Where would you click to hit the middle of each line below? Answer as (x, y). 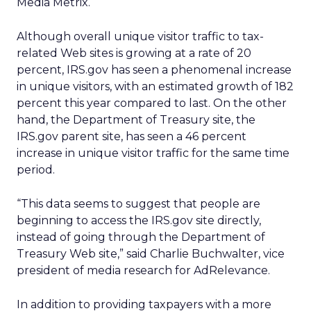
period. (36, 170)
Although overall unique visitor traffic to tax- (140, 36)
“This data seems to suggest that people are (138, 204)
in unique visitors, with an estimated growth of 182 (155, 86)
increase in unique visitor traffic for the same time (153, 153)
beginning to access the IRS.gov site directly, (139, 220)
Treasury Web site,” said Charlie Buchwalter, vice (151, 254)
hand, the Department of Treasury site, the (136, 120)
